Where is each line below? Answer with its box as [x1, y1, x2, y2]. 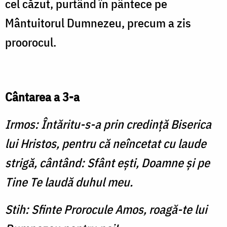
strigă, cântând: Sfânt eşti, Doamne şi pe [5, 155, 210, 171]
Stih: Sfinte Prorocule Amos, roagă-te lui [5, 201, 207, 218]
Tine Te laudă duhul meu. [5, 174, 133, 191]
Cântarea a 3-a [5, 89, 80, 105]
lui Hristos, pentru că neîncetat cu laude [5, 135, 206, 152]
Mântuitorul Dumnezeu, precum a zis [5, 15, 191, 31]
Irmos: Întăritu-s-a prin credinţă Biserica [5, 116, 211, 133]
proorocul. [5, 34, 56, 51]
